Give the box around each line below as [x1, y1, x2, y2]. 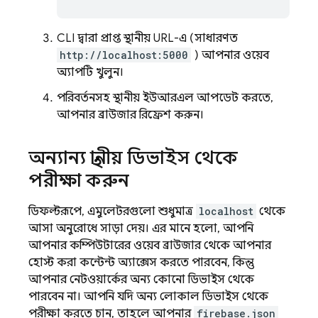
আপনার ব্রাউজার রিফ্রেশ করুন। [57, 108, 204, 122]
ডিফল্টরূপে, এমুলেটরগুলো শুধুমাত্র [28, 204, 196, 219]
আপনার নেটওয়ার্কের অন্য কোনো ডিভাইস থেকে [28, 273, 254, 287]
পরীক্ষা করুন [28, 169, 129, 192]
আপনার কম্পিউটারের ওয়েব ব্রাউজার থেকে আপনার [28, 238, 271, 253]
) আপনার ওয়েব [191, 48, 269, 62]
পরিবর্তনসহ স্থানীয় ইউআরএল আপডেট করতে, [57, 91, 273, 105]
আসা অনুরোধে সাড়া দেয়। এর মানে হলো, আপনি [28, 221, 253, 236]
